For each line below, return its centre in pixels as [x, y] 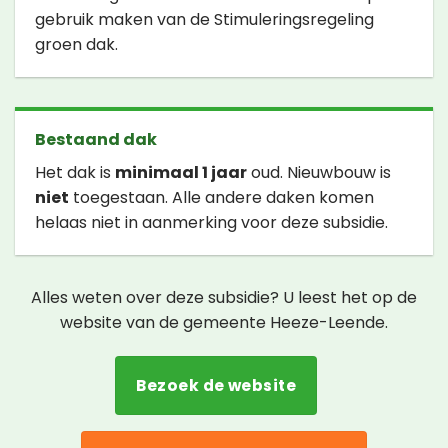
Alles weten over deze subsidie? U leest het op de [224, 298]
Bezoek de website [216, 386]
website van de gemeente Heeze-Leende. [224, 323]
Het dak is [75, 173]
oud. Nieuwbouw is [319, 173]
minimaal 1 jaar [181, 173]
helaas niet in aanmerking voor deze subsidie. [211, 223]
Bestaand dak [96, 140]
